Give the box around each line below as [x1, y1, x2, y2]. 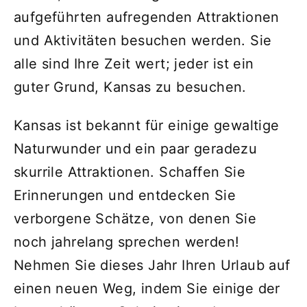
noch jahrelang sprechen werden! [14, 233, 240, 250]
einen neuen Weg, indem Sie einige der [14, 280, 280, 297]
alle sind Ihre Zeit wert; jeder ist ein [14, 55, 254, 72]
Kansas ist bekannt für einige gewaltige [14, 116, 280, 134]
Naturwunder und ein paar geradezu [14, 140, 258, 157]
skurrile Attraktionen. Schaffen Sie [14, 163, 245, 180]
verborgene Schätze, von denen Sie [14, 210, 257, 227]
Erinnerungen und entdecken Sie [14, 186, 236, 204]
